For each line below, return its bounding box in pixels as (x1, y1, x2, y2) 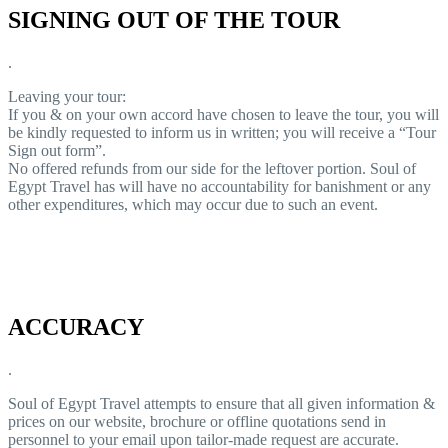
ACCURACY (8, 314, 144, 341)
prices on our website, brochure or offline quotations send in (8, 412, 386, 430)
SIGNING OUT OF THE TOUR (8, 7, 340, 34)
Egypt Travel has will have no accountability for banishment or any (8, 178, 431, 196)
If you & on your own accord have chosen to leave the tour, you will (8, 106, 439, 124)
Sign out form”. (8, 142, 106, 160)
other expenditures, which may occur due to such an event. (8, 196, 378, 214)
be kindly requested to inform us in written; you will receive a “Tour (8, 124, 436, 142)
